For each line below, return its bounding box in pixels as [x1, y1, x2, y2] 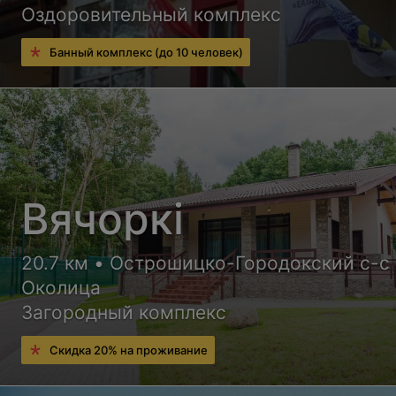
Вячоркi [21, 192, 185, 245]
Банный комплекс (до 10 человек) [49, 44, 244, 59]
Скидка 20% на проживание [49, 342, 209, 357]
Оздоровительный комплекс [21, 3, 282, 26]
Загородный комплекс [21, 301, 227, 324]
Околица [21, 276, 102, 299]
